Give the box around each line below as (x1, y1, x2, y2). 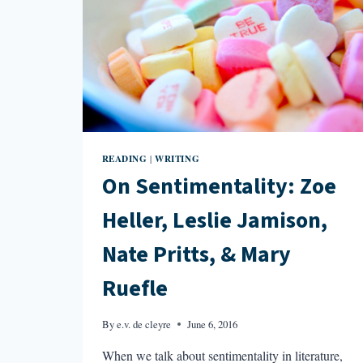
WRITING (155, 151, 200, 165)
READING (101, 151, 147, 165)
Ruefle (101, 272, 168, 305)
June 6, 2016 (186, 316, 237, 331)
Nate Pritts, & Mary (101, 238, 291, 271)
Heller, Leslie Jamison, (101, 204, 327, 237)
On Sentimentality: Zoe (101, 170, 336, 203)
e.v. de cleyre (116, 316, 171, 331)
